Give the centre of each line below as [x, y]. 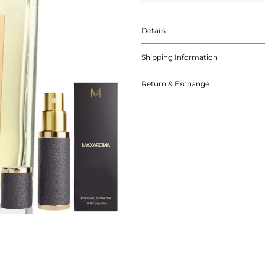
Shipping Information [180, 57]
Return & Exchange [175, 83]
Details [153, 30]
